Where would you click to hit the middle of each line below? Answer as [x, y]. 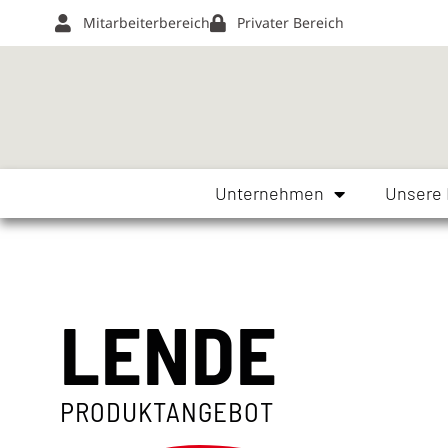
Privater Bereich [290, 23]
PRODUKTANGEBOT [167, 411]
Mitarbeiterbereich [146, 23]
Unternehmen [269, 193]
